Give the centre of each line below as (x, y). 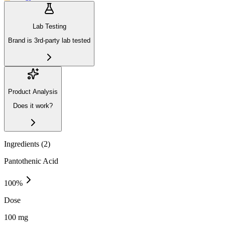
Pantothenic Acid (31, 161)
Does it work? (33, 106)
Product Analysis (33, 91)
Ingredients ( (24, 144)
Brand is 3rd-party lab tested (49, 41)
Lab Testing (49, 26)
